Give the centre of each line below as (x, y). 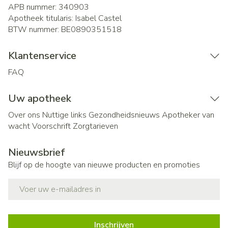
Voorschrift (51, 126)
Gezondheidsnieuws (124, 115)
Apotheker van (188, 115)
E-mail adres (32, 183)
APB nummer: (33, 7)
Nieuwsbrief (37, 152)
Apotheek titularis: (42, 18)
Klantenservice (42, 56)
